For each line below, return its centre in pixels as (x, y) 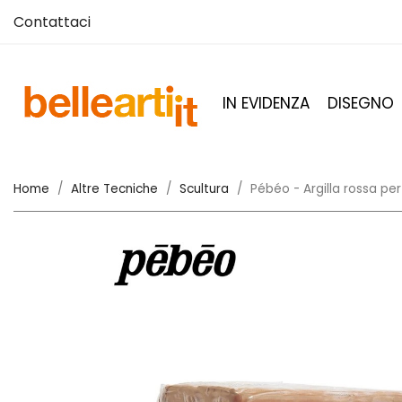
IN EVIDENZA (266, 103)
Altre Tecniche (114, 189)
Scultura (204, 189)
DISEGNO (361, 103)
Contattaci (52, 22)
